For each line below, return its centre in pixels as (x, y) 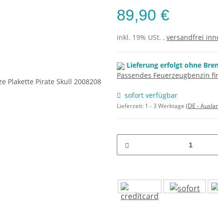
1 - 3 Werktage (165, 106)
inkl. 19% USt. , (142, 37)
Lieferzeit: (131, 106)
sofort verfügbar (151, 95)
